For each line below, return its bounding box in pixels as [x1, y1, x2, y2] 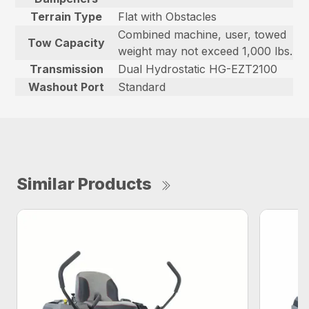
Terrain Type [30, 9, 103, 23]
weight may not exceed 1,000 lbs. [118, 43, 293, 58]
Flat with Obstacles [118, 9, 217, 23]
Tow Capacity [28, 35, 106, 50]
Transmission [29, 61, 103, 76]
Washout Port [28, 79, 105, 94]
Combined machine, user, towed [118, 27, 287, 41]
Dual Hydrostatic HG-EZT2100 [118, 61, 278, 76]
